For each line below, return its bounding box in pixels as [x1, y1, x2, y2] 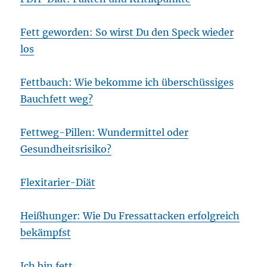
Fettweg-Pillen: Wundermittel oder [20, 126, 189, 139]
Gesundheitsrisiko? [20, 143, 112, 156]
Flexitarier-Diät [20, 176, 96, 189]
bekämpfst [20, 226, 72, 239]
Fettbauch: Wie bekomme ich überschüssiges [20, 76, 234, 89]
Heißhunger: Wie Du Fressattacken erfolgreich [20, 210, 240, 222]
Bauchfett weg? [20, 93, 94, 105]
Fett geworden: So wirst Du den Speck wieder [20, 26, 234, 39]
